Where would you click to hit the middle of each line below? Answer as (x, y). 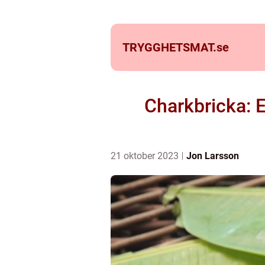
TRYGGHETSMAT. (169, 47)
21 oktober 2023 (146, 156)
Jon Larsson (213, 156)
